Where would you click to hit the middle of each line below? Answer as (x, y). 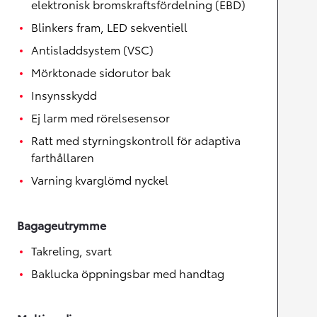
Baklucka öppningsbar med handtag (128, 273)
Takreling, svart (71, 250)
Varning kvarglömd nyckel (100, 180)
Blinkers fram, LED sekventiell (109, 27)
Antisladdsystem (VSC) (92, 50)
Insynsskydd (64, 95)
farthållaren (63, 157)
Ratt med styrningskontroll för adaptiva (136, 140)
